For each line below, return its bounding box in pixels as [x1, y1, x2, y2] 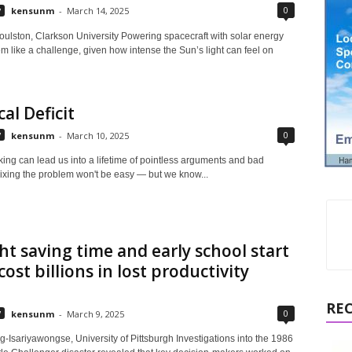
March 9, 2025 [66, 307, 124, 320]
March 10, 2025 [66, 129, 129, 141]
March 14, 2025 [66, 5, 129, 16]
